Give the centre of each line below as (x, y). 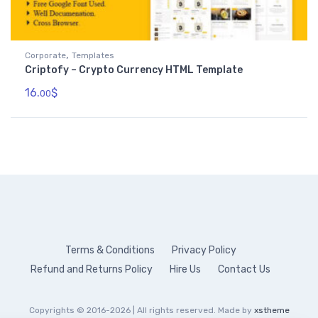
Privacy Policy (204, 251)
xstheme (272, 311)
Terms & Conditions (110, 251)
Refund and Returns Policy (92, 270)
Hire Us (185, 270)
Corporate (45, 56)
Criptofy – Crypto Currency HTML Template (134, 70)
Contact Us (244, 270)
